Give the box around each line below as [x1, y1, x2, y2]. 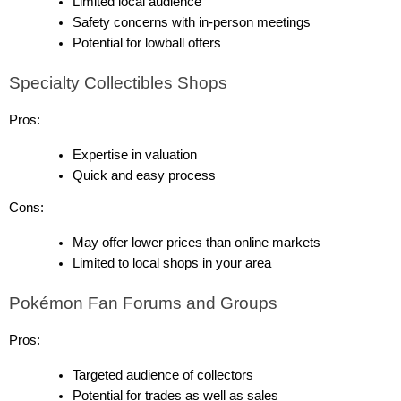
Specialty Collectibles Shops [9, 73, 227, 93]
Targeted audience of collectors [73, 368, 254, 383]
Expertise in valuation [73, 148, 198, 163]
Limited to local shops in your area [73, 256, 272, 271]
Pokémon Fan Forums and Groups [9, 294, 277, 313]
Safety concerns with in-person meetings [73, 15, 311, 30]
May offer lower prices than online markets [73, 235, 321, 251]
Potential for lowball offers [73, 36, 222, 51]
